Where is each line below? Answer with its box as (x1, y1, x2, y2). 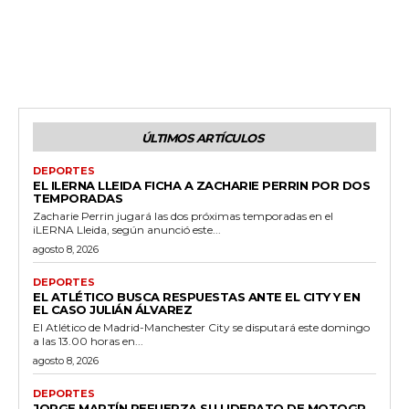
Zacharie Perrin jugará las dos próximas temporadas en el (33, 208, 333, 223)
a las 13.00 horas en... (33, 333, 143, 348)
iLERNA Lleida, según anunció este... (33, 222, 221, 236)
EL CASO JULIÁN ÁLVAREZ (33, 301, 192, 317)
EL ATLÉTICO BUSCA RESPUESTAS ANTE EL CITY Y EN (33, 288, 360, 304)
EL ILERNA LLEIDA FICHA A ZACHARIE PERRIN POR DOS (33, 177, 370, 193)
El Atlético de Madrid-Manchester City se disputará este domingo (33, 320, 370, 334)
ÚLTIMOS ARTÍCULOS (141, 130, 264, 145)
